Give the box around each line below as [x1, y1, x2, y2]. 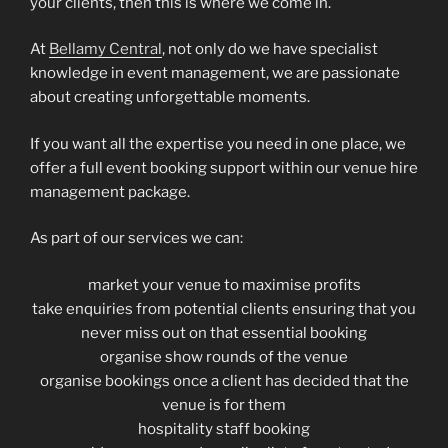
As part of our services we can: [30, 229, 243, 248]
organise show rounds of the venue [100, 347, 348, 366]
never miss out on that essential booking [81, 323, 367, 342]
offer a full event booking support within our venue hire [30, 158, 418, 177]
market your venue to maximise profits [87, 275, 361, 294]
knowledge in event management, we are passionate [30, 64, 400, 83]
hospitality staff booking [138, 419, 310, 438]
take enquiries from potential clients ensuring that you [32, 299, 416, 318]
